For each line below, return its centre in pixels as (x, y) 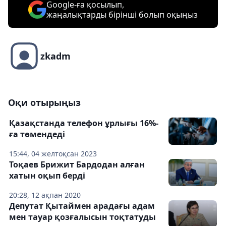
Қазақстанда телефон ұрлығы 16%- (84, 123)
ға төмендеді (37, 134)
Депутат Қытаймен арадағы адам (82, 206)
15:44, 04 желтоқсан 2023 (53, 154)
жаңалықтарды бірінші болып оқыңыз (122, 15)
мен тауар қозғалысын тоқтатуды (82, 217)
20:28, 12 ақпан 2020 (45, 195)
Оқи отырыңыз (44, 103)
